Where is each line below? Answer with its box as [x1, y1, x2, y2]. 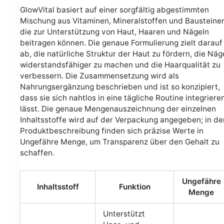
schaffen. [20, 147, 54, 157]
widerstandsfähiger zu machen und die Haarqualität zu [20, 59, 220, 69]
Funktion [118, 182, 150, 192]
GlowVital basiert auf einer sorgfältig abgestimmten [20, 4, 209, 14]
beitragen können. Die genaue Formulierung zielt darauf [20, 37, 222, 47]
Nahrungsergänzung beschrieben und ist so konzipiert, [20, 81, 220, 91]
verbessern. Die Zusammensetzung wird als [20, 70, 179, 80]
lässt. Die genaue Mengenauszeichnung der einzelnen [20, 103, 216, 113]
